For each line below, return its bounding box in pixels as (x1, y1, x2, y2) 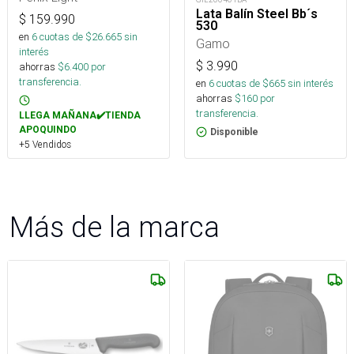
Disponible (210, 126, 258, 138)
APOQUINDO (19, 124, 77, 136)
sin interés (288, 77, 333, 91)
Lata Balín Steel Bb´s (196, 6, 318, 22)
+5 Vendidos (19, 138, 71, 151)
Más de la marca (9, 209, 220, 245)
